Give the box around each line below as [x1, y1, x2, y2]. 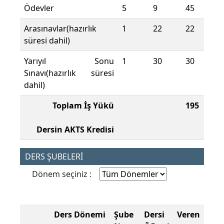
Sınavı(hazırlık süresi [24, 67, 114, 79]
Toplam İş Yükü [52, 100, 114, 111]
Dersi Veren [144, 209, 200, 220]
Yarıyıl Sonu [24, 55, 114, 67]
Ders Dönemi [54, 209, 105, 220]
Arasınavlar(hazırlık [24, 23, 96, 34]
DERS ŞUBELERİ [25, 151, 83, 162]
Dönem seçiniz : [32, 168, 91, 180]
